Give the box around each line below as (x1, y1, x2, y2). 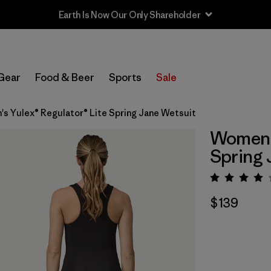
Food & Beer (35, 71, 94, 84)
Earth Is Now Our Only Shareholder (58, 8, 201, 21)
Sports (109, 71, 142, 84)
